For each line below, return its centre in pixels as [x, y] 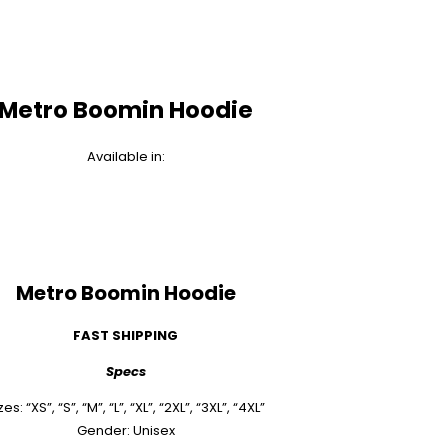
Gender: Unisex [125, 431]
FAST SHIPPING [125, 336]
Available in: [125, 156]
